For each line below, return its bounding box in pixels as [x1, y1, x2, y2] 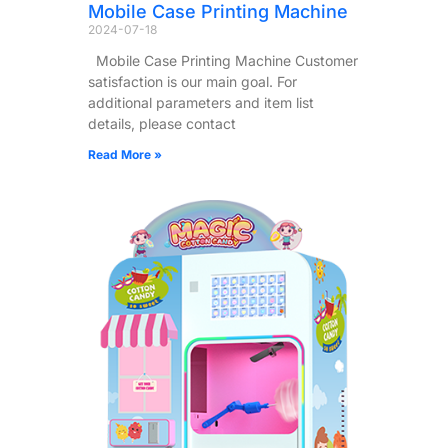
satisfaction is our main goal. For [88, 72, 297, 90]
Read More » [88, 146, 162, 162]
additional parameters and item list [88, 93, 314, 111]
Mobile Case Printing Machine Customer [88, 51, 358, 69]
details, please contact [88, 114, 236, 132]
